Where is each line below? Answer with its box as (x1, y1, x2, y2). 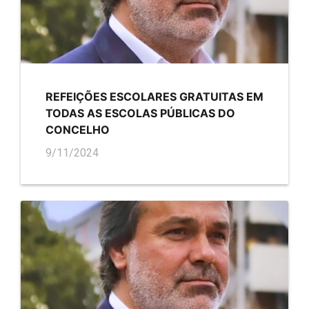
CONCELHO (46, 122, 110, 137)
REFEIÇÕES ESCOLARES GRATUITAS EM (46, 89, 263, 103)
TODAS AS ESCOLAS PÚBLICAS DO (46, 106, 235, 120)
